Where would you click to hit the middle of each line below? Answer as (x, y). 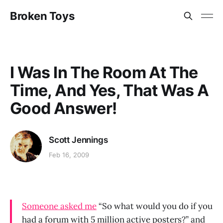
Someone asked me (59, 206)
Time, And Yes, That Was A (109, 90)
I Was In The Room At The (104, 72)
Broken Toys (42, 16)
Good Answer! (63, 108)
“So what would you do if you (155, 206)
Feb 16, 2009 (69, 155)
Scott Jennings (78, 140)
